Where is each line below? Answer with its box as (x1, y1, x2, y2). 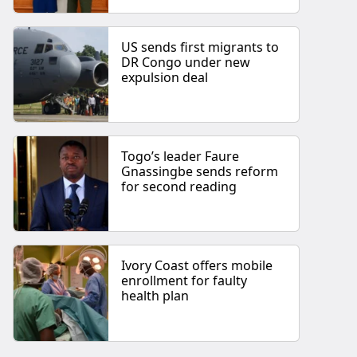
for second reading (121, 178, 237, 196)
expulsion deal (121, 68, 209, 86)
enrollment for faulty (121, 272, 248, 290)
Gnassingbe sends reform (121, 163, 279, 181)
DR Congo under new (121, 53, 251, 71)
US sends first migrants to (121, 37, 280, 56)
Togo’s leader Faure (121, 147, 240, 166)
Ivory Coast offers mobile (121, 257, 273, 275)
